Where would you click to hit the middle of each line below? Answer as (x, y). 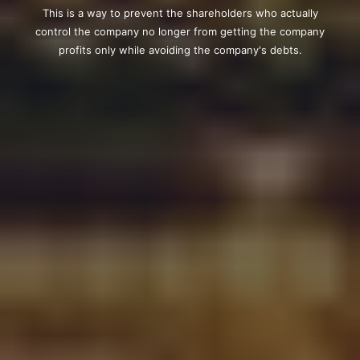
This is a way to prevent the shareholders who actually (180, 12)
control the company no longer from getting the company (180, 31)
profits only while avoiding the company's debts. (180, 49)
